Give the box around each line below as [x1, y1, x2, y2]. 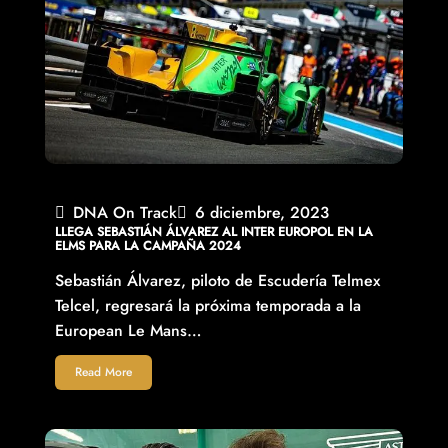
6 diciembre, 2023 [194, 201, 329, 225]
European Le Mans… [54, 319, 202, 343]
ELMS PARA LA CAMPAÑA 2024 [54, 237, 241, 256]
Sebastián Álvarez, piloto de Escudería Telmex [54, 269, 380, 293]
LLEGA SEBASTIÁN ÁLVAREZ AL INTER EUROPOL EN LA [54, 223, 373, 242]
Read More [74, 363, 132, 382]
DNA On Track [72, 201, 177, 225]
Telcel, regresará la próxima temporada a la [54, 294, 361, 318]
